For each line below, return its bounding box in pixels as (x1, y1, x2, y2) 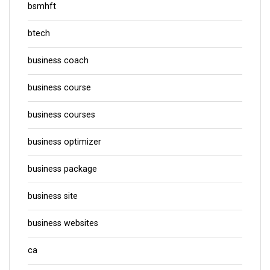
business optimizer (28, 136, 101, 147)
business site (28, 190, 78, 201)
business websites (28, 218, 98, 228)
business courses (28, 109, 95, 120)
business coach (28, 55, 89, 66)
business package (28, 163, 97, 174)
